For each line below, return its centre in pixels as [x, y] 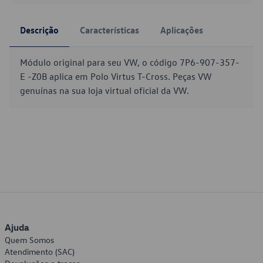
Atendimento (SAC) [40, 252]
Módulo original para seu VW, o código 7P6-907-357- [130, 62]
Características [109, 30]
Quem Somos [29, 240]
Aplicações [182, 30]
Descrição [39, 30]
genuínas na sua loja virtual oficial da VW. [104, 90]
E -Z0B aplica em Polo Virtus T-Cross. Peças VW [116, 76]
